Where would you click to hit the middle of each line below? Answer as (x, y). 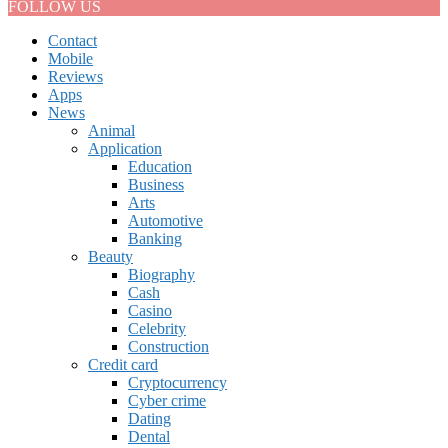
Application (125, 148)
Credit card (123, 364)
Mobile (70, 58)
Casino (150, 310)
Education (160, 166)
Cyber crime (167, 400)
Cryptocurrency (177, 382)
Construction (168, 346)
